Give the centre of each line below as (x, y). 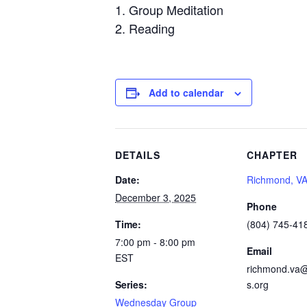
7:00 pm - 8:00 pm (155, 242)
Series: (131, 284)
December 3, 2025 (156, 197)
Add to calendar (186, 93)
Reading (152, 28)
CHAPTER (272, 155)
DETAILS (138, 155)
